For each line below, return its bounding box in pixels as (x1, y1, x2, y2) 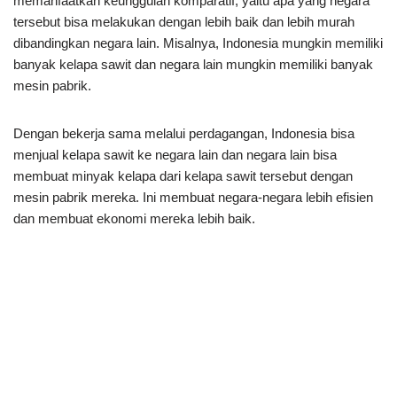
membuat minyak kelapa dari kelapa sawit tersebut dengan (13, 167, 353, 183)
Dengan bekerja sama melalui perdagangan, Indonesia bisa (13, 125, 354, 141)
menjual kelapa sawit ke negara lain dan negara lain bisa (13, 146, 337, 162)
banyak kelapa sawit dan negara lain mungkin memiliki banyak (13, 56, 373, 72)
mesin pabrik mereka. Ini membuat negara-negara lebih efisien (13, 189, 373, 205)
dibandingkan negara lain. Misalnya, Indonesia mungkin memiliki (13, 35, 383, 51)
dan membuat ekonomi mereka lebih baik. (13, 210, 255, 226)
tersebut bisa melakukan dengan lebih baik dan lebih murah (13, 13, 354, 29)
